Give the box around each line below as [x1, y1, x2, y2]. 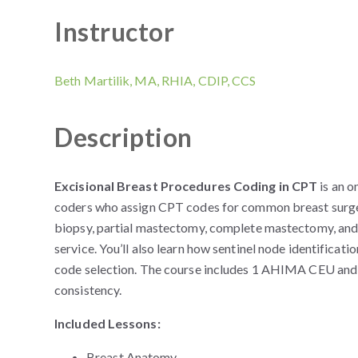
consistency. [54, 282, 122, 297]
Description [54, 121, 193, 153]
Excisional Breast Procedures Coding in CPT [54, 178, 318, 193]
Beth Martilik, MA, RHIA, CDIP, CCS [54, 73, 257, 88]
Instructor [54, 16, 174, 47]
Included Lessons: [54, 316, 161, 331]
